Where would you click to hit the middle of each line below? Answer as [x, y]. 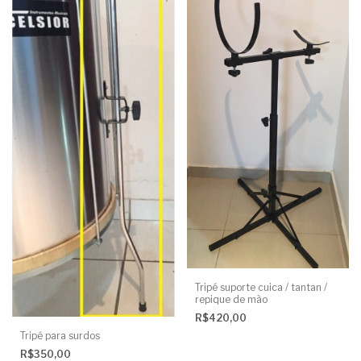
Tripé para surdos [60, 335]
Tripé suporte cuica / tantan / [261, 288]
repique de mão [231, 300]
